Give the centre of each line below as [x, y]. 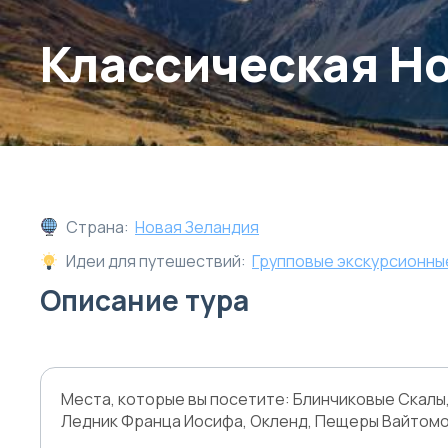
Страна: [97, 227]
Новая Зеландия [197, 227]
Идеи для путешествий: [156, 261]
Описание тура [144, 300]
